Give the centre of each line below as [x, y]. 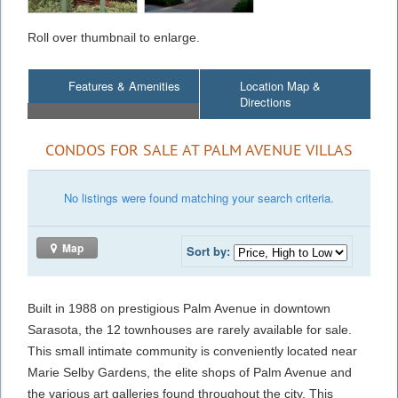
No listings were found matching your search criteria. [199, 197]
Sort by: [208, 251]
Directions [266, 101]
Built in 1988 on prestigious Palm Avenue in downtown [179, 308]
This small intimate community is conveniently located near [192, 350]
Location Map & [280, 85]
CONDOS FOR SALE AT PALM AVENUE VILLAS [199, 149]
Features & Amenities [124, 85]
